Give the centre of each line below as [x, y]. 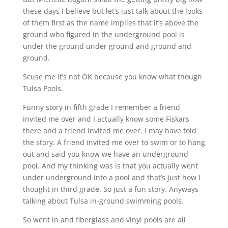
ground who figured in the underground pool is [104, 34]
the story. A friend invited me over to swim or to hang [114, 142]
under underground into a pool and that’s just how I [111, 177]
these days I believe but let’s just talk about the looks [112, 11]
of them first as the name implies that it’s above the [110, 22]
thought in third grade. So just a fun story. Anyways [110, 189]
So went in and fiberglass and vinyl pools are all [104, 219]
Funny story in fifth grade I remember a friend [101, 107]
